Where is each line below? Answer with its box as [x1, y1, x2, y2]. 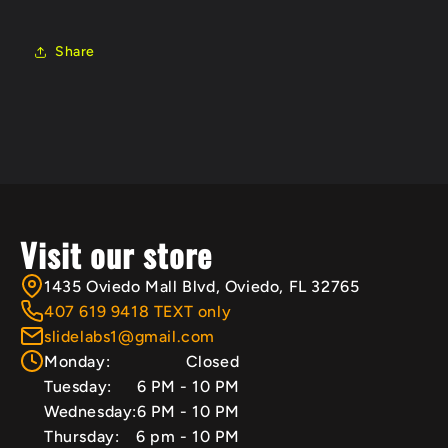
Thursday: [44, 427, 120, 446]
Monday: [44, 352, 111, 371]
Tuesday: [44, 377, 112, 396]
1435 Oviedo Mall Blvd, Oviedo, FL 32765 [44, 277, 360, 296]
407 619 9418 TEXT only [44, 302, 232, 321]
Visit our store [20, 231, 212, 278]
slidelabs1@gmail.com [44, 327, 215, 346]
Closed [185, 352, 240, 371]
